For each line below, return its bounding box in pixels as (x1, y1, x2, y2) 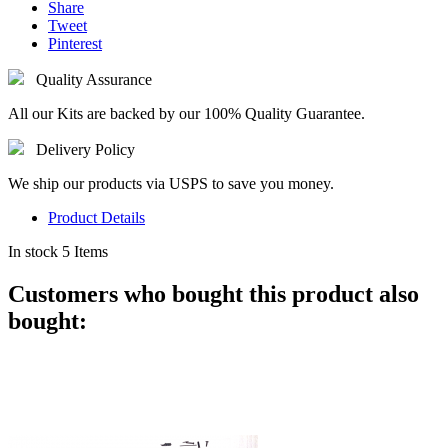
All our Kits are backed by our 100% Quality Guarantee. (8, 105, 365, 123)
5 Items (62, 243, 108, 261)
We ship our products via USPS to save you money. (8, 175, 334, 193)
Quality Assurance (36, 71, 152, 89)
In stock (8, 243, 58, 261)
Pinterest (48, 35, 102, 53)
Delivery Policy (36, 141, 135, 159)
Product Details (48, 209, 145, 227)
